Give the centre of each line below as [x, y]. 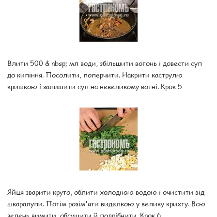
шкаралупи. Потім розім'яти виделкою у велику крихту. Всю [106, 203]
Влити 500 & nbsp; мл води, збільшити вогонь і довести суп [105, 63]
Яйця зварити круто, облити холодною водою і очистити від [106, 192]
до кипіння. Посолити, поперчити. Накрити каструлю [95, 74]
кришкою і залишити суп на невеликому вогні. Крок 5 [95, 86]
